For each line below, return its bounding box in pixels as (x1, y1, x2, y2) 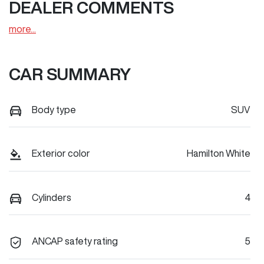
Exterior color (32, 148, 90, 159)
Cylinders (32, 192, 71, 202)
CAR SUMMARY (9, 65, 131, 82)
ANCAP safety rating (32, 236, 118, 246)
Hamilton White (187, 148, 250, 159)
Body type (32, 105, 76, 114)
